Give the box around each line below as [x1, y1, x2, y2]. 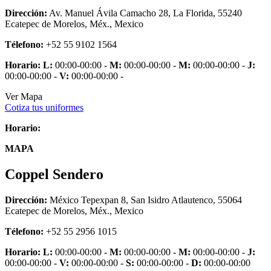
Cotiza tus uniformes [5, 102, 83, 113]
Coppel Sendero [5, 166, 103, 182]
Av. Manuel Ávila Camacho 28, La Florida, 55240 [47, 7, 242, 18]
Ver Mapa [5, 91, 42, 102]
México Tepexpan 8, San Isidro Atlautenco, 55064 [47, 194, 242, 205]
